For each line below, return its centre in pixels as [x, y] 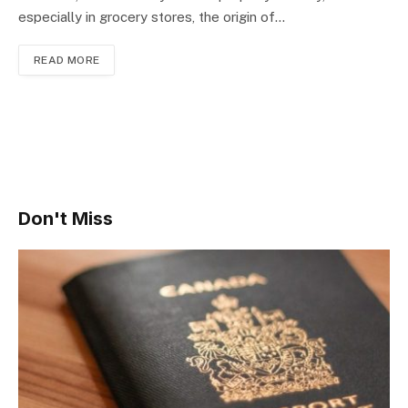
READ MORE [67, 60]
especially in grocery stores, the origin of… [152, 16]
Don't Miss [66, 218]
